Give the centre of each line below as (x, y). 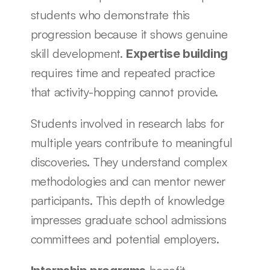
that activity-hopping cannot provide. (124, 92)
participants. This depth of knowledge (127, 200)
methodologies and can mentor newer (128, 181)
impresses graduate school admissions (128, 220)
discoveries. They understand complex (129, 162)
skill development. (78, 53)
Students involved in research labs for (127, 123)
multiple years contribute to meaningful (131, 143)
